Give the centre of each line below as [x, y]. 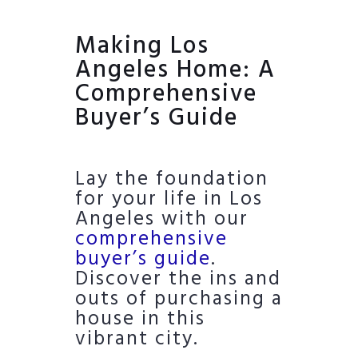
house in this [140, 320]
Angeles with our [162, 220]
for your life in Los [169, 200]
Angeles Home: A [175, 71]
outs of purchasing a [179, 300]
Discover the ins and [178, 280]
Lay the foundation [172, 180]
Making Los [142, 47]
